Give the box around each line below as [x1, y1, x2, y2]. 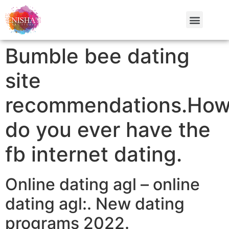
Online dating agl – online [5, 174, 200, 194]
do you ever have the [5, 117, 211, 142]
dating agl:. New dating [5, 193, 185, 214]
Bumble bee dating [5, 43, 190, 68]
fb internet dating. [5, 141, 182, 167]
